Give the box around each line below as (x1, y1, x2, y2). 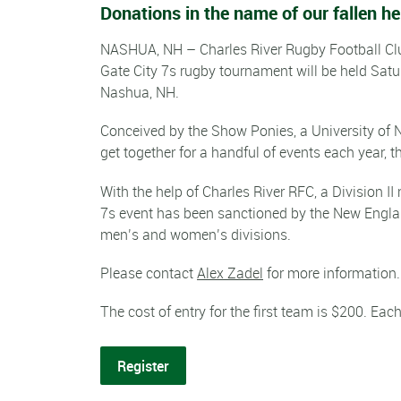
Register (117, 355, 170, 376)
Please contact (100, 262, 197, 283)
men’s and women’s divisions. (100, 224, 291, 244)
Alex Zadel (197, 262, 263, 283)
